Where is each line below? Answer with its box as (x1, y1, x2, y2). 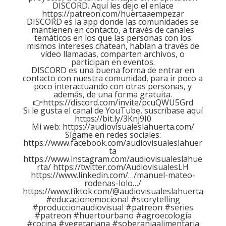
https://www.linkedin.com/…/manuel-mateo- (30, 169, 195, 181)
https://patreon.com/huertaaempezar (41, 8, 184, 19)
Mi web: (31, 121, 63, 132)
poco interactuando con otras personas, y (34, 80, 192, 92)
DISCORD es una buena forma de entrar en (31, 64, 195, 76)
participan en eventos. (71, 56, 155, 68)
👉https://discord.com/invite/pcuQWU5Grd (32, 96, 193, 108)
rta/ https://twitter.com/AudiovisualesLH (37, 161, 189, 173)
